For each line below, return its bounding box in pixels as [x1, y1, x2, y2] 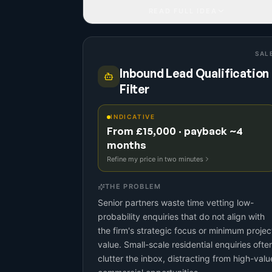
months [107, 138, 146, 151]
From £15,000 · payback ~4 [107, 124, 243, 137]
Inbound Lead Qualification [120, 66, 270, 81]
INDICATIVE [110, 113, 155, 120]
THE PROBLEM [105, 182, 161, 191]
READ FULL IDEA [148, 6, 217, 15]
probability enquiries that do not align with [98, 211, 265, 222]
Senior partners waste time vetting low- [98, 197, 254, 208]
